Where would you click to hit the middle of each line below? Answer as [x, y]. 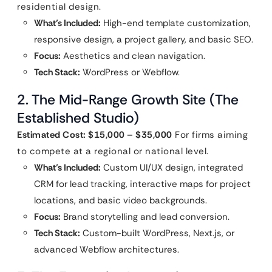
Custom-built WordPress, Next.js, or [157, 233]
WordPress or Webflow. [130, 72]
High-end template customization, [176, 23]
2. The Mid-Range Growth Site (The [128, 100]
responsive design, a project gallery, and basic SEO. [144, 39]
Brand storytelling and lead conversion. [145, 217]
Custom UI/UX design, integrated [172, 168]
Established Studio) [78, 118]
